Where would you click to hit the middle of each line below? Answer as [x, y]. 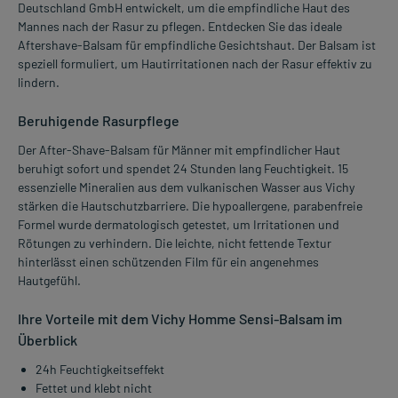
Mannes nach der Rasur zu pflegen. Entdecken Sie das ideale [180, 27]
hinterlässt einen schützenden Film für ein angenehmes [168, 262]
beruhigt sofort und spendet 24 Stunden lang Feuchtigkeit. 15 [183, 169]
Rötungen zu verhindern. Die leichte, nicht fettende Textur [175, 243]
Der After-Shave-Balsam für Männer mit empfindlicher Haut [179, 150]
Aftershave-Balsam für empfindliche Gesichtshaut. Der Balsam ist [197, 45]
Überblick [48, 340]
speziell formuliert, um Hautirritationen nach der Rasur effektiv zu [195, 64]
